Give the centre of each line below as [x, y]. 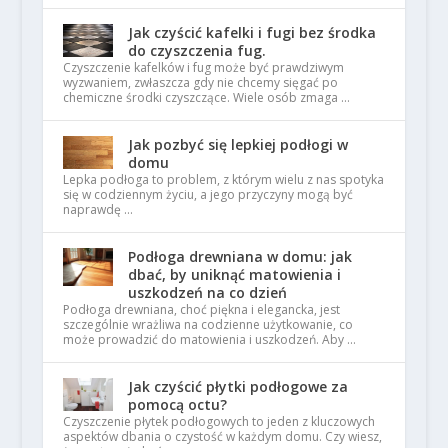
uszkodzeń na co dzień [207, 292]
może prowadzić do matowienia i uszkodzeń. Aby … [209, 339]
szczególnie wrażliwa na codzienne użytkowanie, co [207, 324]
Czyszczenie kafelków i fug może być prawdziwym [203, 67]
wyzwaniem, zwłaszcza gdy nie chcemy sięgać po [200, 82]
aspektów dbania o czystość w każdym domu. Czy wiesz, [222, 436]
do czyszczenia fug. [196, 50]
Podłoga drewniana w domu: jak [239, 256]
